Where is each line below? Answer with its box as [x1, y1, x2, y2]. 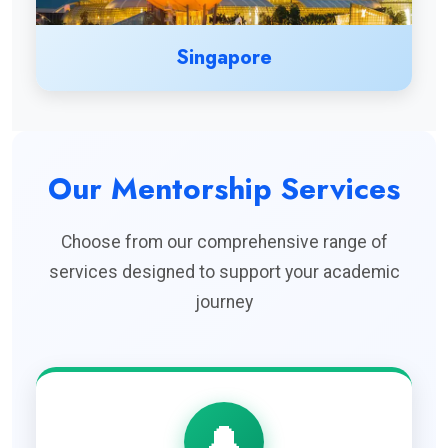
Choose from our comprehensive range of [60, 231, 388, 252]
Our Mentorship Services [48, 166, 400, 210]
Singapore [176, 42, 272, 72]
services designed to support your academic [48, 261, 400, 282]
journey [195, 291, 253, 312]
